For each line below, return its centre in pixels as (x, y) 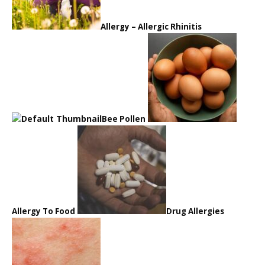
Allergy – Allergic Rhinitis (151, 27)
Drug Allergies (195, 211)
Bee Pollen (124, 119)
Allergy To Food (43, 211)
